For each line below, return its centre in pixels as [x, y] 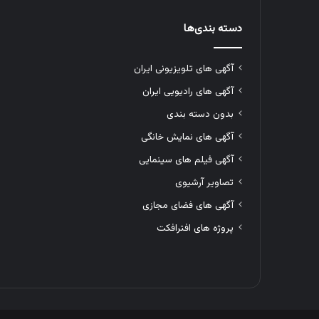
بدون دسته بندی [200, 114]
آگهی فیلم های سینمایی [186, 159]
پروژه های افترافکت [195, 228]
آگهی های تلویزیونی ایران [183, 68]
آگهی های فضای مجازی [188, 205]
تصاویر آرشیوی [204, 182]
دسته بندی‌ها [213, 28]
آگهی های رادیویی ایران [188, 91]
